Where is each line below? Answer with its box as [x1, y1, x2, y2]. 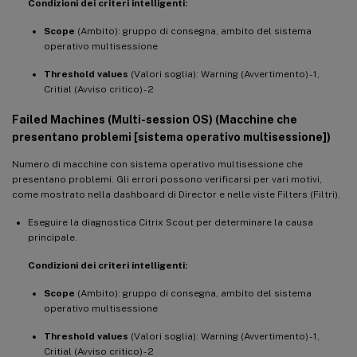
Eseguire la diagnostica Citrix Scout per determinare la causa [28, 216, 313, 228]
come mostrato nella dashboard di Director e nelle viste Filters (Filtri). [12, 188, 340, 200]
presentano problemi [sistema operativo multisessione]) [12, 130, 331, 143]
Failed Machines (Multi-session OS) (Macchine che [12, 112, 297, 126]
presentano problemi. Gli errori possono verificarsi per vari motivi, [12, 173, 322, 185]
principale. [28, 231, 77, 243]
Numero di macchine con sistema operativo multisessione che [12, 158, 303, 170]
